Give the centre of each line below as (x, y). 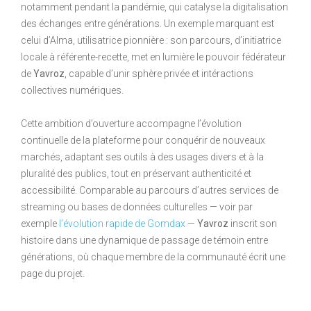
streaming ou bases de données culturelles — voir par (137, 207)
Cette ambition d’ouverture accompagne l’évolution (131, 123)
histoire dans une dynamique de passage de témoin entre (144, 240)
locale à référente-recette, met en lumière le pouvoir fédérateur (153, 57)
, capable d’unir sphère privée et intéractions (159, 73)
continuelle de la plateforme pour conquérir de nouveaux (143, 140)
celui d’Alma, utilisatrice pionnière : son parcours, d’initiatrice (151, 40)
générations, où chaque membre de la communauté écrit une (153, 257)
